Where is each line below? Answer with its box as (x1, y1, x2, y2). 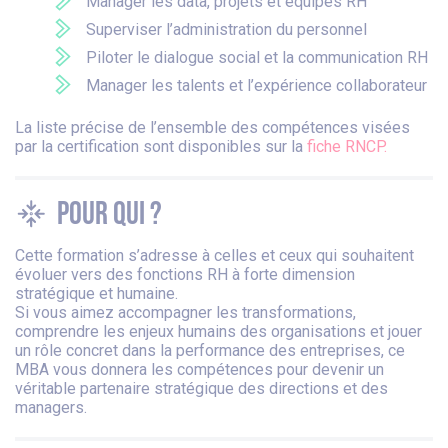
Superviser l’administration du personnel (86, 20, 371, 40)
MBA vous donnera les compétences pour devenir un (15, 360, 384, 380)
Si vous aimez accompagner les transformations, (15, 303, 356, 323)
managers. (15, 398, 87, 418)
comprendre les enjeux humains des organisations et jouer (15, 322, 422, 342)
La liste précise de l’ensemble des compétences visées (15, 118, 410, 138)
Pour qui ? (57, 195, 162, 235)
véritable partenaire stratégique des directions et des (15, 379, 388, 399)
